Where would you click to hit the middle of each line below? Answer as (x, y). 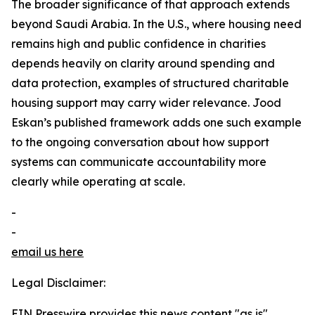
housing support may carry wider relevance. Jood (146, 103)
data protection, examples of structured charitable (150, 83)
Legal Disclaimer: (58, 283)
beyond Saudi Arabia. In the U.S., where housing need (156, 24)
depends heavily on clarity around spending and (143, 64)
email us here (47, 252)
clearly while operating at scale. (98, 182)
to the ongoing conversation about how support (140, 142)
